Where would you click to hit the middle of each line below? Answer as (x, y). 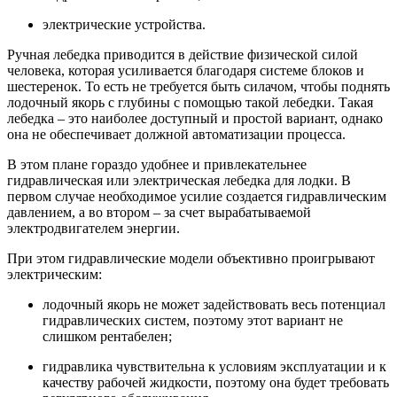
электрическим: (54, 274)
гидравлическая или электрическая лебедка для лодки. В (179, 180)
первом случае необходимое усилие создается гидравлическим (197, 196)
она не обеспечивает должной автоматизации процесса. (176, 134)
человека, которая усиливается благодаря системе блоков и (186, 70)
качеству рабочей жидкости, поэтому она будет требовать (216, 382)
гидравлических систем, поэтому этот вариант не (193, 320)
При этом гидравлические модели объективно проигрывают (191, 258)
